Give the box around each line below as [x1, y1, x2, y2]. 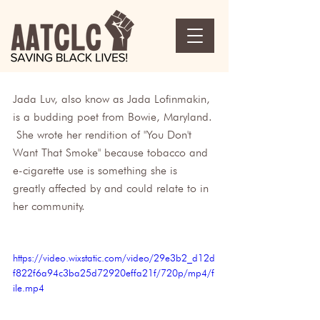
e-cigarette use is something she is [13, 164, 181, 177]
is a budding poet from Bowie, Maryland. [13, 110, 216, 124]
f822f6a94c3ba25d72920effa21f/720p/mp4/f [13, 267, 214, 279]
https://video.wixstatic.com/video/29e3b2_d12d [13, 252, 215, 264]
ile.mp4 [13, 282, 44, 294]
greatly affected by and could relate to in [13, 181, 212, 195]
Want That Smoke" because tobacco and [13, 146, 211, 159]
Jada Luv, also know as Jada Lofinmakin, [13, 92, 214, 106]
